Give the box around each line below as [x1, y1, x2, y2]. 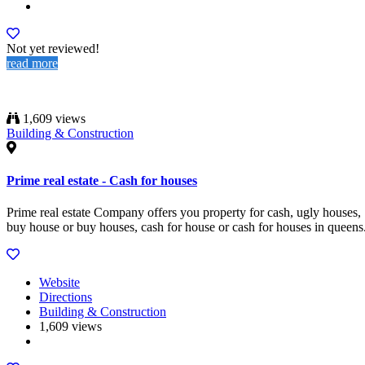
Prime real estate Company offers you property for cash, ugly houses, [7, 205, 361, 219]
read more [7, 56, 58, 71]
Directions [39, 290, 92, 304]
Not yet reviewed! [7, 42, 99, 56]
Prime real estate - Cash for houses [7, 173, 197, 187]
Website [39, 275, 80, 289]
